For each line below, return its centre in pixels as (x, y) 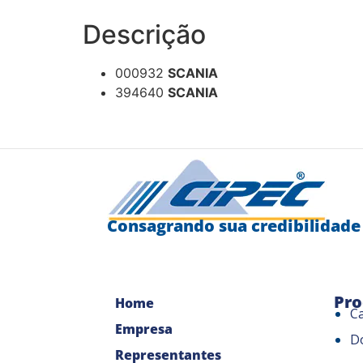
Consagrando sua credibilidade (234, 225)
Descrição (144, 34)
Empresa (144, 329)
